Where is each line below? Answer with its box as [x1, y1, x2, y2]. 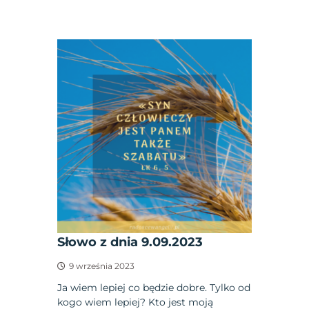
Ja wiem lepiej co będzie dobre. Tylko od [57, 281, 251, 295]
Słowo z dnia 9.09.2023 [57, 235, 203, 250]
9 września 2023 [69, 261, 135, 272]
